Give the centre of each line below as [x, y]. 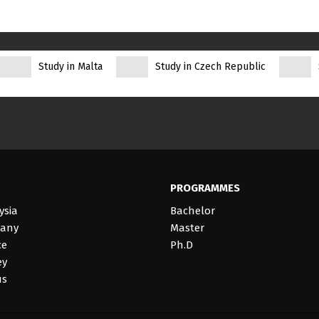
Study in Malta [71, 67]
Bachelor [193, 211]
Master [187, 228]
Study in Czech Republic [211, 67]
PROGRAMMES [205, 188]
